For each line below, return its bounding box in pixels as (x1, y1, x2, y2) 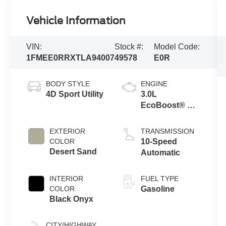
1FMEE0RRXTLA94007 (26, 53, 115, 63)
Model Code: (153, 42, 200, 51)
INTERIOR (49, 175, 84, 183)
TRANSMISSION (140, 127, 194, 136)
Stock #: (115, 42, 144, 51)
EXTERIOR (49, 127, 86, 136)
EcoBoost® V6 (140, 101, 197, 110)
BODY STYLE (46, 80, 90, 88)
